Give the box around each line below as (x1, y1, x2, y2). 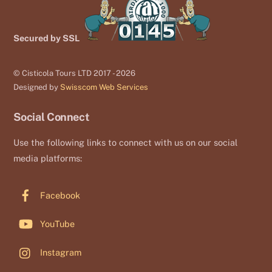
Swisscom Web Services (60, 83, 149, 92)
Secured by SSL (13, 33, 80, 44)
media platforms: (13, 153, 83, 164)
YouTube (38, 219, 75, 229)
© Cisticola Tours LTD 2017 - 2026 (13, 69, 136, 78)
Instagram (38, 247, 82, 258)
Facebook (38, 189, 81, 200)
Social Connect (13, 110, 90, 124)
